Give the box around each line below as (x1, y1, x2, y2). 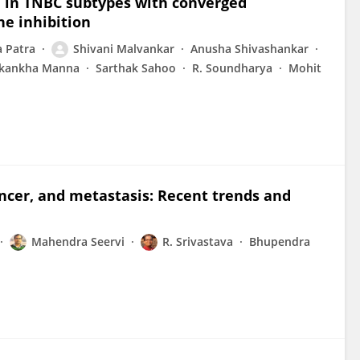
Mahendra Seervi (31, 234, 125, 249)
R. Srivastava (162, 234, 233, 249)
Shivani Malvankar (73, 41, 174, 56)
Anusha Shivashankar (190, 41, 309, 56)
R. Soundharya (192, 60, 272, 76)
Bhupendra (249, 234, 310, 249)
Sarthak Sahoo (96, 60, 176, 76)
